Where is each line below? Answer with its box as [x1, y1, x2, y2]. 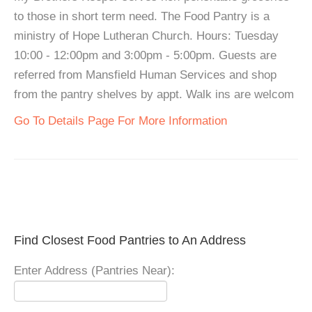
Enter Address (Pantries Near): [14, 264, 175, 278]
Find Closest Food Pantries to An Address [14, 233, 246, 248]
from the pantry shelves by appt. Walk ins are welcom [14, 88, 294, 102]
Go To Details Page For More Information [14, 114, 227, 128]
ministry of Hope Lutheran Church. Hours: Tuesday [14, 29, 279, 43]
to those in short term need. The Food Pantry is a [14, 10, 270, 24]
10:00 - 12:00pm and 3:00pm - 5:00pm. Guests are [14, 49, 276, 63]
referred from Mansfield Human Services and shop [14, 68, 276, 82]
